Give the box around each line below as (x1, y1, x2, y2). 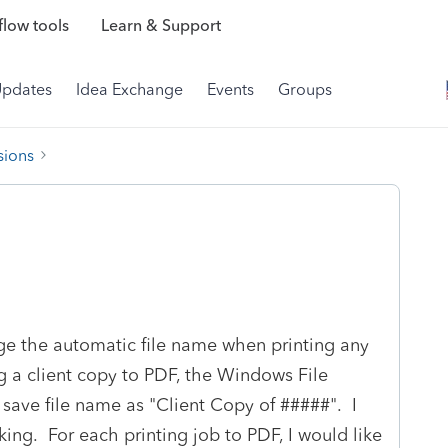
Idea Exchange (76, 80, 183, 99)
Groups (278, 80, 332, 99)
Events (207, 80, 254, 99)
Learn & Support (100, 16, 221, 36)
